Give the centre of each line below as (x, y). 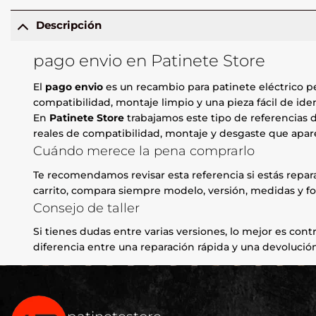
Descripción (68, 25)
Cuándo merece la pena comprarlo (144, 150)
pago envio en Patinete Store (150, 60)
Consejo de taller (87, 207)
